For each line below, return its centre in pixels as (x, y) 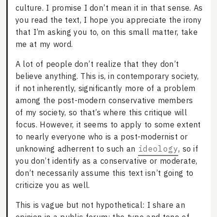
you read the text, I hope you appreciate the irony (108, 20)
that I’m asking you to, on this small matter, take (107, 32)
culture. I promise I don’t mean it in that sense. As (109, 8)
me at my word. (44, 44)
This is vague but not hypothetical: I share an (100, 205)
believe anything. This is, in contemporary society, (107, 76)
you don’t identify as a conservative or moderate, (106, 161)
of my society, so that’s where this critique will (101, 113)
